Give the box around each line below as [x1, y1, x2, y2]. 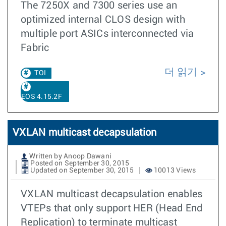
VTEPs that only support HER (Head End [21, 203, 203, 213]
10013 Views [152, 167, 196, 174]
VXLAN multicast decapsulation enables [21, 189, 203, 199]
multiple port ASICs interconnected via [21, 29, 194, 39]
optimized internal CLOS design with [21, 15, 185, 25]
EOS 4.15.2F [21, 93, 62, 100]
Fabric [21, 43, 49, 53]
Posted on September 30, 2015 [29, 160, 130, 167]
